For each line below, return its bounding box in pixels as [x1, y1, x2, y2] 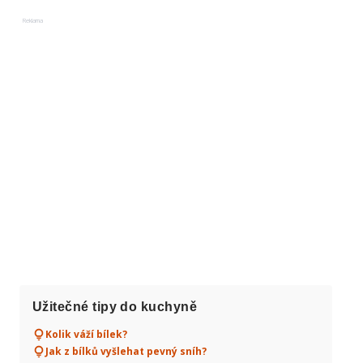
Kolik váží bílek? [45, 327, 127, 341]
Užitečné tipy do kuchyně [32, 300, 198, 314]
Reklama [23, 16, 43, 24]
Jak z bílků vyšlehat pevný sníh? [45, 344, 207, 358]
